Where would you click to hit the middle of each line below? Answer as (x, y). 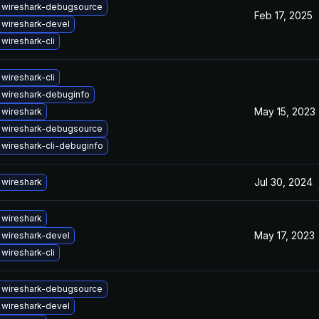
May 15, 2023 (285, 111)
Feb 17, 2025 (283, 15)
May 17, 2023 (284, 235)
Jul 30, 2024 (283, 182)
